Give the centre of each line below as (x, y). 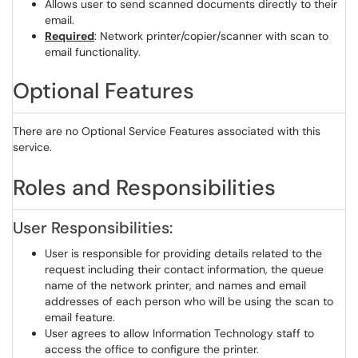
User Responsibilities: (93, 228)
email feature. (80, 317)
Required (70, 36)
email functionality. (93, 52)
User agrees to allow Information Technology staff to (179, 333)
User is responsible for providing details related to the (183, 253)
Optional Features (103, 91)
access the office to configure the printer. (152, 349)
